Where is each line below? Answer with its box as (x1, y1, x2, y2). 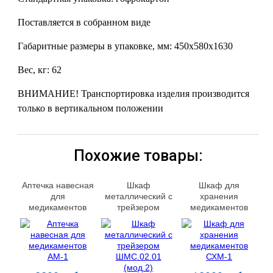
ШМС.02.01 (115, 213, 161, 223)
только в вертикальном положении (18, 103, 166, 113)
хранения (199, 191, 238, 201)
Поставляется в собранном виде (18, 17, 151, 27)
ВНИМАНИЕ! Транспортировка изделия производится (18, 88, 250, 99)
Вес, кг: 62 (18, 65, 62, 75)
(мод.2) (124, 224, 154, 234)
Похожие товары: (74, 147, 204, 165)
